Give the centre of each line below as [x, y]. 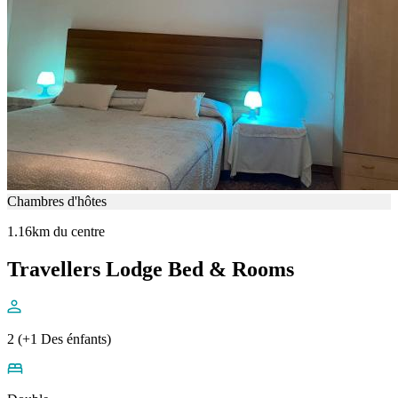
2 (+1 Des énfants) [59, 338]
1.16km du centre [56, 231]
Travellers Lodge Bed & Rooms [151, 269]
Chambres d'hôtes [57, 201]
